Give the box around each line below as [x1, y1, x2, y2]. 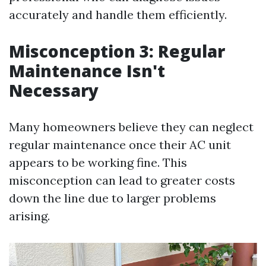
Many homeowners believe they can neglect [9, 119, 254, 134]
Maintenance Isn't [9, 59, 165, 82]
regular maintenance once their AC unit [9, 137, 231, 152]
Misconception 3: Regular [9, 40, 225, 62]
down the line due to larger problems [9, 191, 216, 205]
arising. [9, 208, 50, 223]
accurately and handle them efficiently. [9, 7, 227, 22]
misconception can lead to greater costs [9, 173, 235, 188]
